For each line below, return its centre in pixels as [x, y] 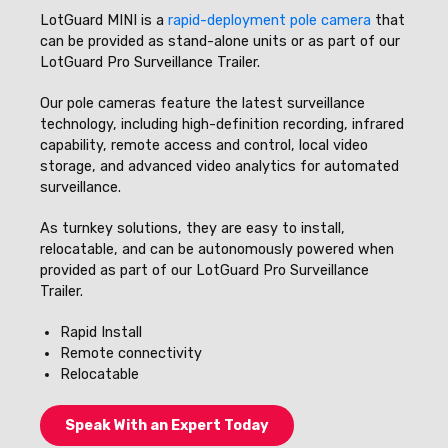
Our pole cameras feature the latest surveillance [202, 103]
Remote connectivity [131, 353]
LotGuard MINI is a [104, 20]
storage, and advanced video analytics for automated [219, 166]
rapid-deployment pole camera [269, 20]
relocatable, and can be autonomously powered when [217, 249]
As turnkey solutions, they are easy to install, [192, 228]
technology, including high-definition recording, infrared [222, 124]
